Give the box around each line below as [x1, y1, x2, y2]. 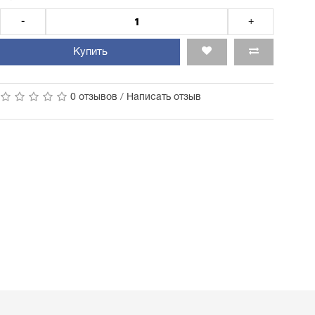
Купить [72, 47, 108, 57]
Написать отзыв [127, 93, 202, 102]
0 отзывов [70, 93, 118, 102]
